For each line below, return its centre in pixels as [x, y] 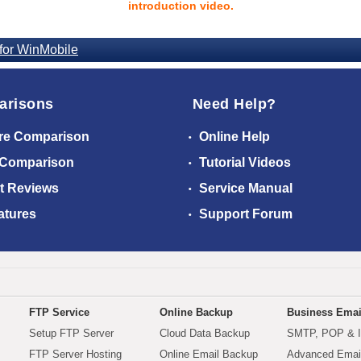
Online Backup [196, 312]
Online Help [233, 137]
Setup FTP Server [71, 333]
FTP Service [59, 312]
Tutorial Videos [243, 162]
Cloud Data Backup [205, 333]
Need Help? [234, 104]
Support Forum [244, 214]
